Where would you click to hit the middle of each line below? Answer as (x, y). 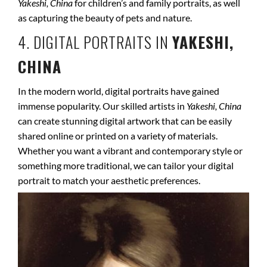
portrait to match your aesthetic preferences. (109, 180)
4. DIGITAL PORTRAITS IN (95, 42)
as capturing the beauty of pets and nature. (105, 18)
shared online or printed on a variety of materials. (118, 136)
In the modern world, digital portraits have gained (119, 91)
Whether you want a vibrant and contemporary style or (130, 150)
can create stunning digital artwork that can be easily (125, 121)
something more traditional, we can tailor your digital (126, 165)
